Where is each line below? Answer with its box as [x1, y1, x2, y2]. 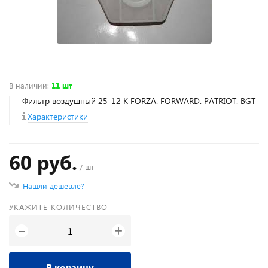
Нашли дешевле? [23, 181, 84, 191]
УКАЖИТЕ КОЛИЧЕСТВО [9, 202, 108, 212]
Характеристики [28, 111, 88, 122]
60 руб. [9, 148, 77, 175]
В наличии [9, 80, 47, 90]
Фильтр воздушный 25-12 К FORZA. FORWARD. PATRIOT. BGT [22, 95, 255, 106]
